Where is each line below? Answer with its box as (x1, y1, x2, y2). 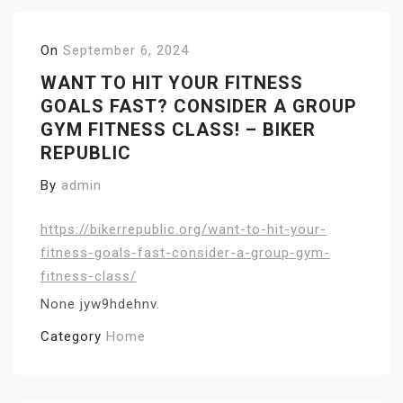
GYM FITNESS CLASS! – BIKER (40, 119, 316, 140)
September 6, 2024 (63, 42, 189, 58)
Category (40, 327, 106, 345)
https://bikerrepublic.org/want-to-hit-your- (40, 220, 327, 237)
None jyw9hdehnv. (40, 295, 160, 312)
